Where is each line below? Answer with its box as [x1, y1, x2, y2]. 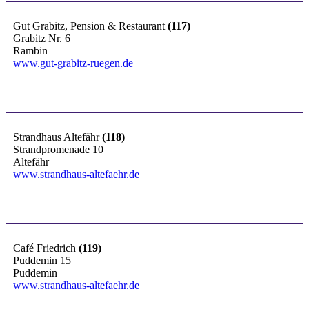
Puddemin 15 [13, 254, 71, 266]
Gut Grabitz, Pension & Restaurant [13, 19, 168, 32]
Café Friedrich [13, 241, 79, 254]
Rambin [13, 44, 48, 57]
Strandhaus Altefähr [13, 130, 102, 143]
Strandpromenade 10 [13, 143, 103, 155]
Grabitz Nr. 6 [13, 32, 70, 44]
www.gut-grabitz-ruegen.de [13, 57, 133, 69]
